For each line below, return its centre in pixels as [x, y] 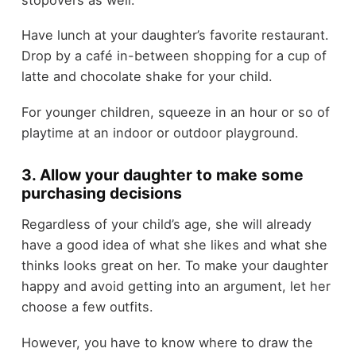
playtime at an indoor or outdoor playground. [160, 133]
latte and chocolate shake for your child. [147, 77]
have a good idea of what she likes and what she [174, 245]
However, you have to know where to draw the [167, 342]
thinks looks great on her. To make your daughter [174, 266]
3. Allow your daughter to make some [162, 174]
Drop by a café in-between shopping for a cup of [174, 56]
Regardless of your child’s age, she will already [166, 224]
